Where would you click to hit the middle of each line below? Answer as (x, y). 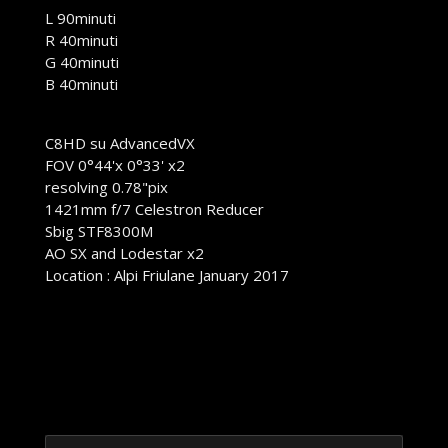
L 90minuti (80, 18)
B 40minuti (81, 84)
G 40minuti (81, 62)
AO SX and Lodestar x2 (124, 253)
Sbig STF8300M (98, 231)
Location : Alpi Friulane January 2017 (166, 275)
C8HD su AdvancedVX (119, 143)
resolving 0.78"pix (106, 187)
